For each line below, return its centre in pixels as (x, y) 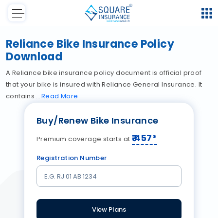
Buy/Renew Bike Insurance (98, 121)
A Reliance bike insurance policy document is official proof (104, 73)
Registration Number (72, 158)
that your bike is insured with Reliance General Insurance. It (104, 85)
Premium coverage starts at (84, 139)
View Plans (109, 210)
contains (21, 96)
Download (34, 57)
